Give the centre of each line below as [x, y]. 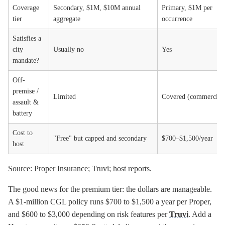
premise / [26, 91]
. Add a [200, 214]
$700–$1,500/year [187, 138]
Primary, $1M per [187, 8]
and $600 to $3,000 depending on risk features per [89, 214]
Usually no [69, 49]
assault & [26, 102]
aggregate [67, 19]
